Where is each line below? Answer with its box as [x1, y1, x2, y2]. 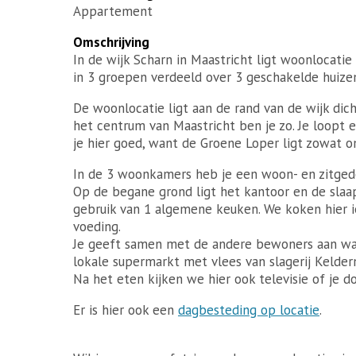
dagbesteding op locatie [178, 300, 319, 319]
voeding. [73, 217, 121, 235]
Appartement [73, 2, 153, 20]
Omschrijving [73, 33, 149, 51]
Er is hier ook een [73, 300, 178, 319]
